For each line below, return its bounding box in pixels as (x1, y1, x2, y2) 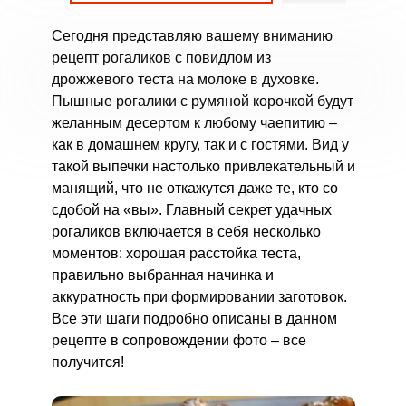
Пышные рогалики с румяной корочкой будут (51, 93, 353, 109)
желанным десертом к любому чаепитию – (51, 115, 337, 130)
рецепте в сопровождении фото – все (51, 333, 306, 348)
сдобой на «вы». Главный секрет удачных (51, 202, 332, 217)
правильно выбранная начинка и (51, 267, 274, 283)
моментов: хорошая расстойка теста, (51, 246, 301, 261)
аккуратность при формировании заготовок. (51, 289, 347, 304)
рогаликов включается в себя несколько (51, 224, 321, 239)
